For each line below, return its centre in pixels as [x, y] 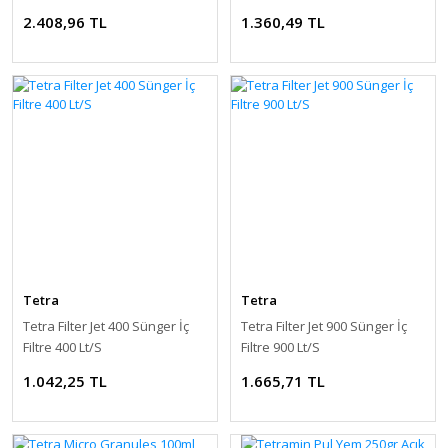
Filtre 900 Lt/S [280, 346]
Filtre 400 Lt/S [62, 346]
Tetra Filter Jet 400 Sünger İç [106, 325]
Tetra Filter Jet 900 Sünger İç [324, 325]
